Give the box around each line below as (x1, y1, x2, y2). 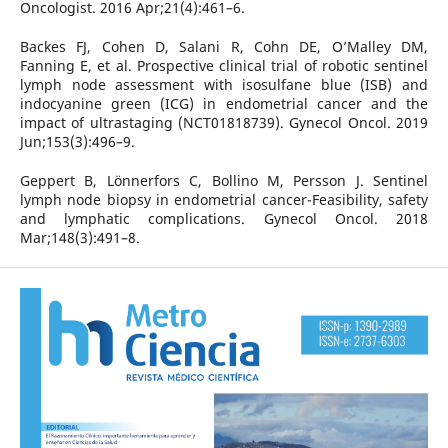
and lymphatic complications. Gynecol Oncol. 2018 (19, 208, 429, 228)
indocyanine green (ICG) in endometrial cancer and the (19, 93, 429, 113)
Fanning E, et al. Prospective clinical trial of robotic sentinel (19, 55, 429, 75)
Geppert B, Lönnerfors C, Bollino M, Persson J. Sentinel (19, 170, 429, 190)
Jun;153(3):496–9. (19, 131, 135, 151)
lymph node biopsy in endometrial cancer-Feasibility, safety (19, 189, 429, 209)
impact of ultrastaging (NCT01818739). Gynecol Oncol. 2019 (19, 112, 429, 132)
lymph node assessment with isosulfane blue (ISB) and (19, 74, 429, 94)
